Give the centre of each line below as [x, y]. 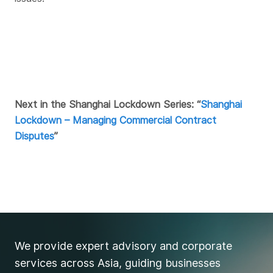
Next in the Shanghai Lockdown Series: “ [108, 104]
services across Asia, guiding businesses [118, 263]
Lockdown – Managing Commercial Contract [115, 120]
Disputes [34, 136]
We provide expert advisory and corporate [123, 246]
